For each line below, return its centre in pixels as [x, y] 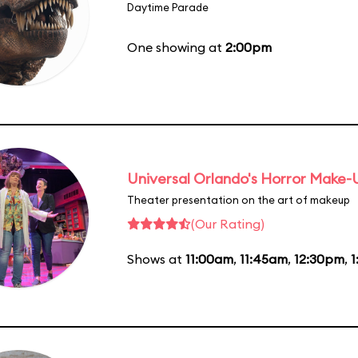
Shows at [156, 259]
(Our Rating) [228, 223]
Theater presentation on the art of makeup [239, 199]
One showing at [176, 47]
